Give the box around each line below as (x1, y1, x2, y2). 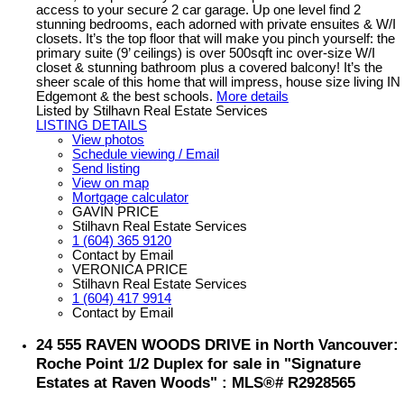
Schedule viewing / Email (72, 146, 219, 161)
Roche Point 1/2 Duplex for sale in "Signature (36, 354, 361, 373)
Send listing (72, 161, 140, 176)
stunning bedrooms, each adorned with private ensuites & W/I (36, 16, 396, 32)
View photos (72, 132, 144, 147)
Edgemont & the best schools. (36, 88, 213, 104)
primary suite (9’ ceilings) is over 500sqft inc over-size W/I (36, 45, 375, 60)
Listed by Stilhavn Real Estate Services (36, 103, 268, 118)
